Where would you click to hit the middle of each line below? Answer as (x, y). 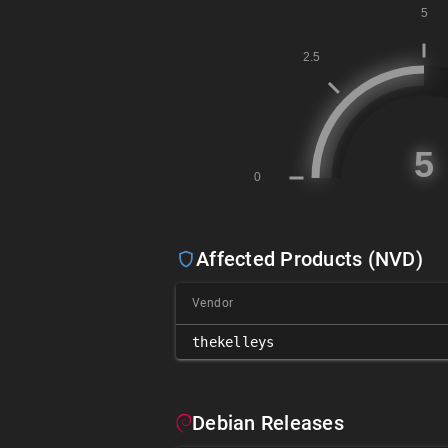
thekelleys (233, 342)
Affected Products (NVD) (309, 259)
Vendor (213, 303)
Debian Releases (268, 423)
